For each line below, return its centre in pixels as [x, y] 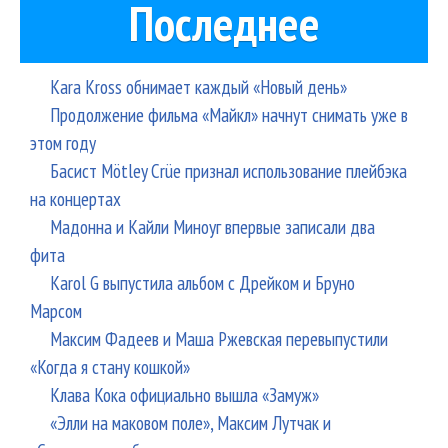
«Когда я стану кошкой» [110, 366]
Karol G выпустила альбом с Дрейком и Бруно [202, 282]
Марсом [56, 310]
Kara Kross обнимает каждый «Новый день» [198, 86]
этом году [63, 142]
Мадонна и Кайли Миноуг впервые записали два [212, 226]
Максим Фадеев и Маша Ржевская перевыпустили [219, 338]
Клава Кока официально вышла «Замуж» [184, 394]
